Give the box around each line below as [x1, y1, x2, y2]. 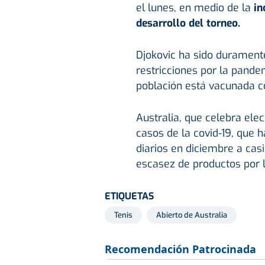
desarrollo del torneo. [135, 15, 240, 30]
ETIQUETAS [105, 189, 154, 202]
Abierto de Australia [156, 209, 227, 220]
